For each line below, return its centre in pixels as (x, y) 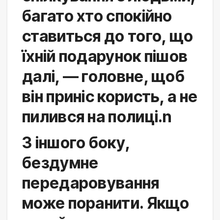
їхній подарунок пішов (105, 56)
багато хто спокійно (97, 16)
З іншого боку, (76, 143)
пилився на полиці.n (97, 116)
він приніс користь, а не (110, 96)
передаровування (91, 183)
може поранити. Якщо (106, 203)
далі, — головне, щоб (103, 76)
